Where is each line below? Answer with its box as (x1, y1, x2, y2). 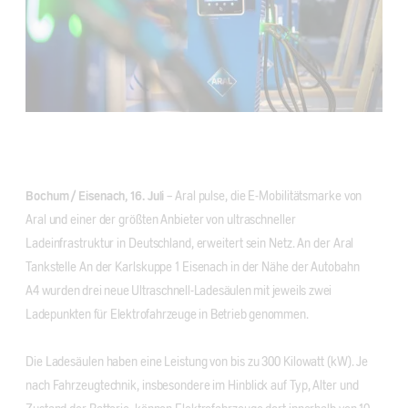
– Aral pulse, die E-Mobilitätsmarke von (164, 190, 362, 204)
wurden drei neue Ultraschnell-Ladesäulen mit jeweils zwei (38, 285, 332, 299)
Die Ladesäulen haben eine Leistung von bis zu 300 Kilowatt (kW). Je (25, 356, 369, 370)
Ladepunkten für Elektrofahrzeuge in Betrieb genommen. (25, 309, 309, 322)
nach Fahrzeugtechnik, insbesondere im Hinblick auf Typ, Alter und (25, 380, 359, 393)
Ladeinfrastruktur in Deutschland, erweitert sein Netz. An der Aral (25, 238, 354, 251)
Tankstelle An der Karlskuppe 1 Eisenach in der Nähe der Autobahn (25, 261, 360, 275)
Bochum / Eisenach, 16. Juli (25, 190, 165, 204)
